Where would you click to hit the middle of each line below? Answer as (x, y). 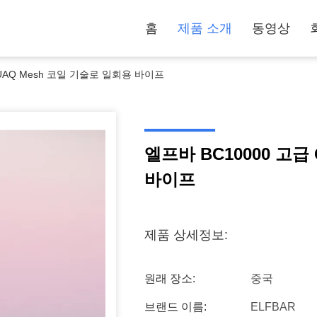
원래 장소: (170, 278)
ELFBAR (273, 307)
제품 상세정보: (186, 235)
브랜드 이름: (175, 307)
